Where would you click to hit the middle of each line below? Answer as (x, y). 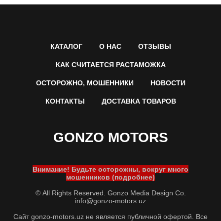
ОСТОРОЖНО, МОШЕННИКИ (85, 83)
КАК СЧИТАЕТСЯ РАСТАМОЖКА (110, 65)
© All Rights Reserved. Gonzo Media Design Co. (110, 193)
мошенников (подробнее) (110, 177)
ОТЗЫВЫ (154, 47)
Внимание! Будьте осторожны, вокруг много (110, 169)
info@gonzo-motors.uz (110, 201)
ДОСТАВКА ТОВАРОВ (139, 101)
